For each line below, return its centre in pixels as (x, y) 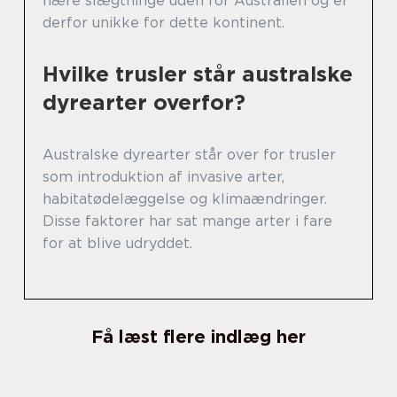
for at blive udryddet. (117, 243)
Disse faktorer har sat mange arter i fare (187, 221)
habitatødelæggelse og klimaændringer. (185, 198)
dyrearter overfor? (144, 102)
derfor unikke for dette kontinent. (163, 22)
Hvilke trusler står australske (198, 74)
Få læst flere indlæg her (198, 336)
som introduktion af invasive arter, (163, 176)
